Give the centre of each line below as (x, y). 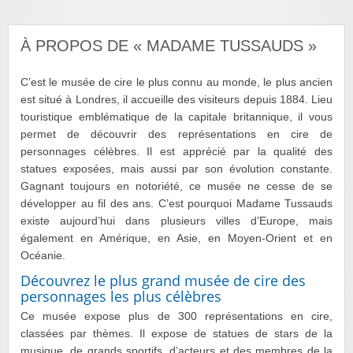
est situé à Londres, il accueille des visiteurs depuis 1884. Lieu (176, 99)
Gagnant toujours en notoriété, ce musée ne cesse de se (176, 186)
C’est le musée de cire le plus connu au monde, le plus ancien (176, 82)
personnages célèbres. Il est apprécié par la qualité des (176, 151)
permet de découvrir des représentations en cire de (176, 134)
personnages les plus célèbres (121, 296)
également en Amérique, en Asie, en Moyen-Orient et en (176, 238)
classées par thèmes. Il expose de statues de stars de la (176, 333)
